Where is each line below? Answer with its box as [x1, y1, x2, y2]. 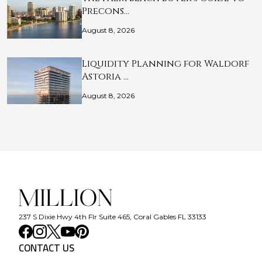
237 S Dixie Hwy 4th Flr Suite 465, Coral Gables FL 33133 [19, 212, 206, 222]
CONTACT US [19, 239, 74, 258]
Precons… [82, 5, 129, 18]
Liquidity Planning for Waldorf [82, 57, 249, 71]
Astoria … [82, 70, 129, 84]
